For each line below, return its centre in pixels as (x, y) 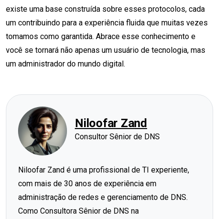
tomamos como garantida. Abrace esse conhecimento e (101, 36)
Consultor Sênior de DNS (117, 136)
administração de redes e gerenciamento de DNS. (103, 197)
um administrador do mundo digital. (66, 64)
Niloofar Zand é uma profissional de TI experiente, (104, 170)
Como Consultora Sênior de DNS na (78, 211)
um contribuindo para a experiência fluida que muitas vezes (107, 22)
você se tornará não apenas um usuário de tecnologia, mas (106, 50)
